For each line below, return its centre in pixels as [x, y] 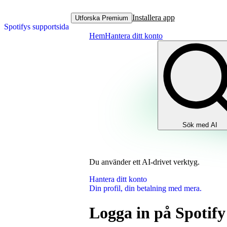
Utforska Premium [101, 18]
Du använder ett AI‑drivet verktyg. [144, 162]
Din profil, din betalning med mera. [145, 188]
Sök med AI [200, 125]
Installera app [153, 17]
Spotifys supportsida [36, 27]
